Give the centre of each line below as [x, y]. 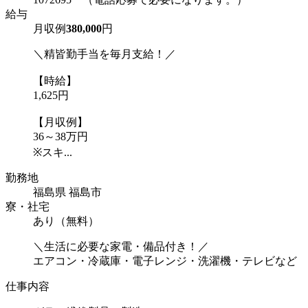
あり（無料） [66, 221]
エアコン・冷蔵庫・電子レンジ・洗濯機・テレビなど [165, 261]
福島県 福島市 [67, 192]
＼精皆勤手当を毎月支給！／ [104, 54]
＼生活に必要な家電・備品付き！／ [121, 246]
